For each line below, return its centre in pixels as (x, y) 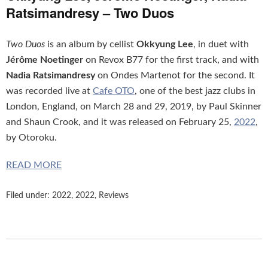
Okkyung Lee (165, 44)
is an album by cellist (91, 44)
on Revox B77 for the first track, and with (171, 60)
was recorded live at (49, 91)
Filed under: (29, 195)
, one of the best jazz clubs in (195, 91)
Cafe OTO (114, 91)
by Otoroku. (31, 137)
